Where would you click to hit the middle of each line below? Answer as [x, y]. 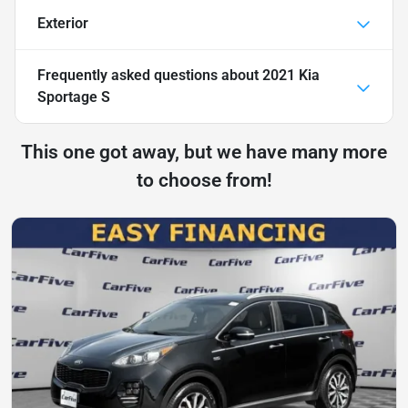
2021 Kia [291, 75]
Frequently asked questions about [150, 75]
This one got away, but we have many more [204, 152]
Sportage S [74, 97]
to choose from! [204, 180]
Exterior [63, 23]
